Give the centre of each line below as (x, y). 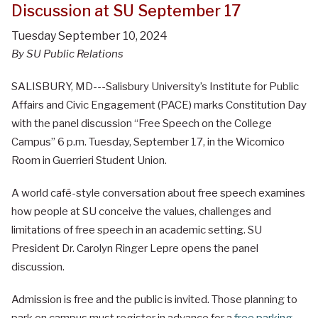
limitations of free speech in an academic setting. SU (137, 230)
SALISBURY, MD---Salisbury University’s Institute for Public (155, 87)
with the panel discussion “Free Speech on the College (142, 124)
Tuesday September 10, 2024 (89, 36)
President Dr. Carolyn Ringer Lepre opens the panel (135, 249)
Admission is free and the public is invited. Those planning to (154, 300)
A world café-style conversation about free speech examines (158, 193)
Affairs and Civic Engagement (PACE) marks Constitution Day (159, 105)
